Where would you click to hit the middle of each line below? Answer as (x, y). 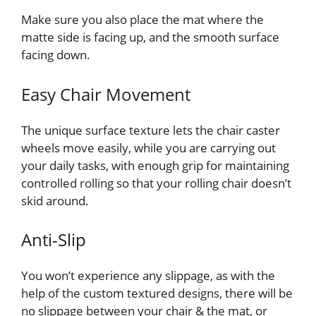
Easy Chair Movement (106, 94)
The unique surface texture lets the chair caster (151, 130)
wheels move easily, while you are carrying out (148, 147)
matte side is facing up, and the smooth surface (150, 37)
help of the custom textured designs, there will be (157, 293)
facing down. (56, 55)
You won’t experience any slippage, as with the (148, 276)
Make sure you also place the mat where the (142, 20)
